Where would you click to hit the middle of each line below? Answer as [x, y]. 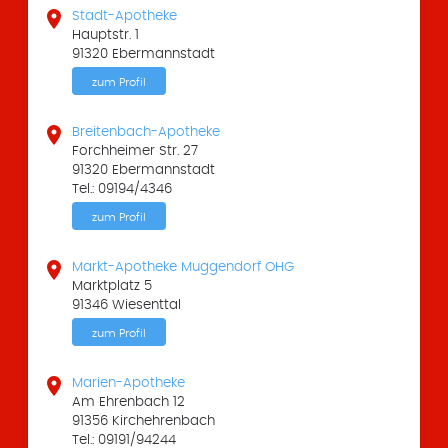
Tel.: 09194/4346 [122, 189]
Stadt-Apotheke [125, 16]
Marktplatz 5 [112, 286]
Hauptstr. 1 [106, 35]
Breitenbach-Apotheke [146, 132]
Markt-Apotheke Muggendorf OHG [183, 267]
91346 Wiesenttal [127, 305]
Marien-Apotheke [129, 383]
